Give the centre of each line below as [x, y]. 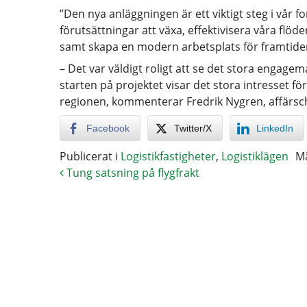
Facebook [108, 128]
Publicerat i [90, 156]
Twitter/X [193, 128]
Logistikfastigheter [168, 156]
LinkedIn [275, 128]
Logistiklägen [255, 156]
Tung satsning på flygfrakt [132, 172]
